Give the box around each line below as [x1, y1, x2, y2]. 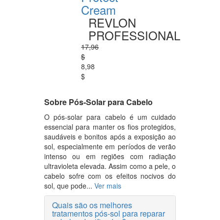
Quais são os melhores [52, 199, 132, 211]
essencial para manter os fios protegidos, [44, 122, 176, 132]
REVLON [88, 14, 136, 31]
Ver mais [94, 181, 121, 191]
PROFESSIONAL [88, 27, 180, 44]
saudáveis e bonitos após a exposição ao [44, 132, 176, 141]
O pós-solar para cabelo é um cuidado [44, 112, 176, 122]
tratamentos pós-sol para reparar [52, 208, 165, 219]
